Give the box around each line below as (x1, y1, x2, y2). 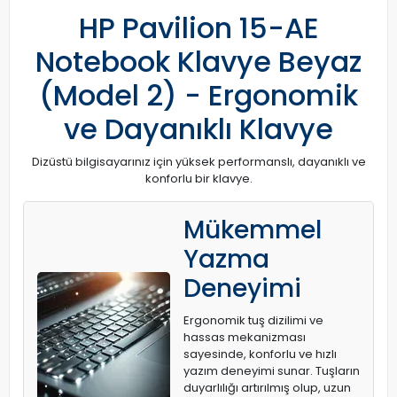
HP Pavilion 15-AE (78, 8, 319, 49)
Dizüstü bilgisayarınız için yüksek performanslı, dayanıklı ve (31, 153, 366, 171)
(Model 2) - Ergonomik (39, 75, 358, 116)
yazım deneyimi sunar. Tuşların (183, 362, 360, 380)
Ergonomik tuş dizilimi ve (183, 312, 323, 330)
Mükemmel (183, 213, 322, 248)
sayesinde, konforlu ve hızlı (183, 346, 337, 363)
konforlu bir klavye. (144, 170, 253, 188)
